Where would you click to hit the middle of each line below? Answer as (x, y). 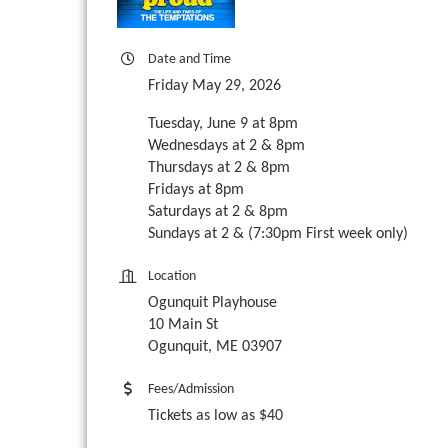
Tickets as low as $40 (215, 416)
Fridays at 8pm (196, 190)
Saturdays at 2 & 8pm (218, 212)
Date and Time (189, 60)
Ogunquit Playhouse (212, 303)
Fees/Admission (191, 390)
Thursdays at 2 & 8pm (219, 168)
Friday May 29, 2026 (214, 86)
